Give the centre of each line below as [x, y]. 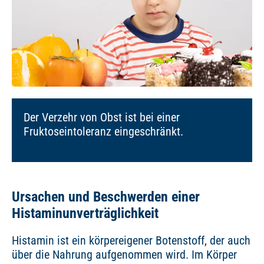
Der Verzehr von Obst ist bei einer [102, 118]
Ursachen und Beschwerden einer [106, 197]
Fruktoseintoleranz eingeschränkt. [103, 132]
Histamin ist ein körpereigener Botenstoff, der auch [131, 241]
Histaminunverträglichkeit [85, 214]
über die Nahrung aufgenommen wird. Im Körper [124, 255]
